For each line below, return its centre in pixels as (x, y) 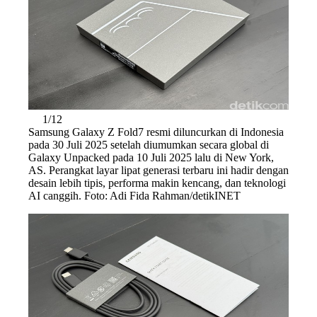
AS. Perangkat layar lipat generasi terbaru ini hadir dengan (158, 170)
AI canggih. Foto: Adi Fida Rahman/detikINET (134, 195)
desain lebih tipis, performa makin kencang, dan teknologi (157, 183)
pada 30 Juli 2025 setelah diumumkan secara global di (149, 144)
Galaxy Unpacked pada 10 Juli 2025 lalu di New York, (151, 157)
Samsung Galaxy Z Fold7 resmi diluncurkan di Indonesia (156, 132)
